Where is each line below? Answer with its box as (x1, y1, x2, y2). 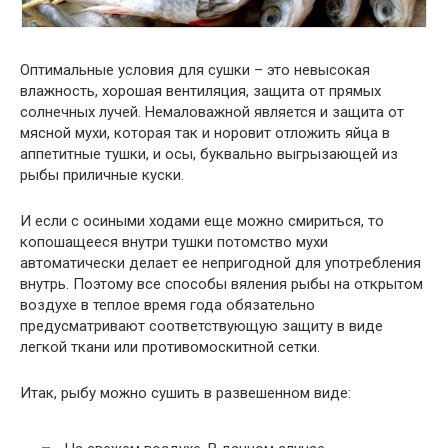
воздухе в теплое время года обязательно (20, 295, 315, 314)
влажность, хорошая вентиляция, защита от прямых (20, 81, 381, 100)
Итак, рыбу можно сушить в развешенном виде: (20, 383, 351, 402)
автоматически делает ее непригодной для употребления (20, 253, 421, 272)
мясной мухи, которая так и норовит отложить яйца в (20, 123, 390, 142)
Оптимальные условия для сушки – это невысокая (20, 60, 370, 79)
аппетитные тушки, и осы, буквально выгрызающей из (20, 144, 398, 163)
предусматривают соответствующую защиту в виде (20, 316, 383, 335)
